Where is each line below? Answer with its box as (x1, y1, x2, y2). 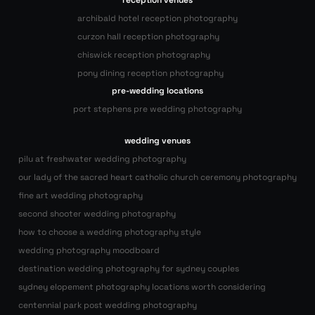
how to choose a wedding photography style (18, 226, 201, 238)
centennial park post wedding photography (18, 300, 197, 311)
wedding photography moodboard (18, 245, 160, 256)
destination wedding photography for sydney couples (18, 263, 239, 274)
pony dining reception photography (77, 67, 224, 79)
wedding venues (124, 135, 191, 146)
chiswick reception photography (77, 49, 210, 60)
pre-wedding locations (111, 85, 203, 96)
